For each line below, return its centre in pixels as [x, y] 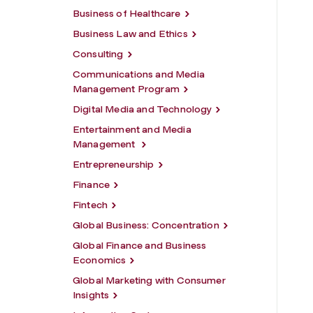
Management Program [126, 89]
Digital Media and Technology [143, 109]
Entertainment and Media [132, 129]
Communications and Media [139, 74]
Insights [91, 295]
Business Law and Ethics [130, 34]
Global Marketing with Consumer [149, 280]
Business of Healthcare [127, 13]
